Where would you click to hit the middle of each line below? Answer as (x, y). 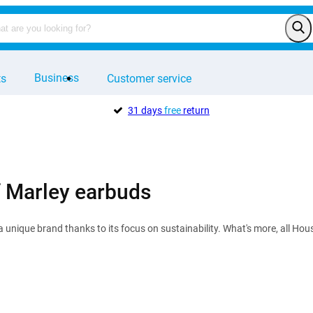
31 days (146, 110)
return (195, 110)
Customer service (149, 78)
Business (57, 78)
